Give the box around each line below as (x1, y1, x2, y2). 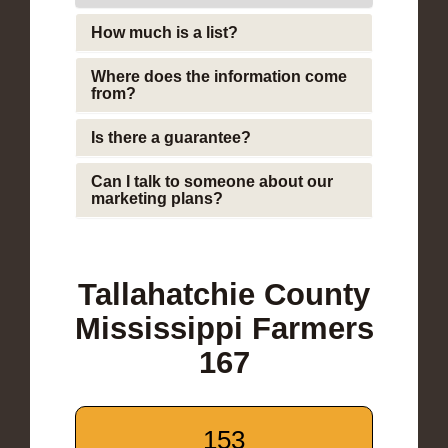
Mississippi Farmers (74, 310, 374, 346)
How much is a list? (91, 23, 238, 41)
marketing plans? (91, 189, 223, 207)
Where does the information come (91, 67, 347, 85)
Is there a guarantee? (91, 128, 251, 146)
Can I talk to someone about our (91, 172, 333, 190)
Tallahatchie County (78, 276, 370, 312)
